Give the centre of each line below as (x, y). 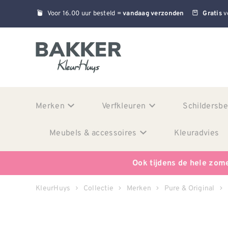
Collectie (98, 188)
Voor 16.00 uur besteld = (85, 13)
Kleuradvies (196, 132)
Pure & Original (189, 188)
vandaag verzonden (153, 14)
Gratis (212, 14)
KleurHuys (53, 188)
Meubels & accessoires (93, 132)
